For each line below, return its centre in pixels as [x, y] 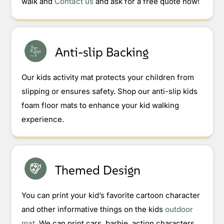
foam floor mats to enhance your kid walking [100, 105]
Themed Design [98, 170]
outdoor [179, 209]
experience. [42, 119]
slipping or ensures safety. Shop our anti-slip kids [109, 91]
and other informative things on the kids [92, 209]
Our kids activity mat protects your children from [107, 77]
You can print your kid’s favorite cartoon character [110, 195]
